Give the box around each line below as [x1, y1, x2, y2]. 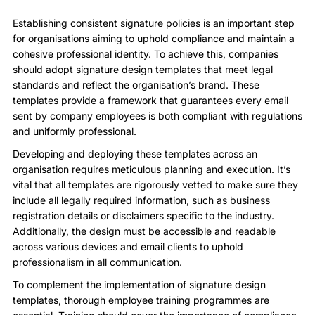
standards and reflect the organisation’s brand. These [13, 78, 259, 91]
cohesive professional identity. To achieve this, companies [13, 47, 278, 60]
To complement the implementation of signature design [13, 278, 266, 290]
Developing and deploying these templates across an [13, 147, 257, 160]
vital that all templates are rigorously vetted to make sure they [13, 178, 298, 191]
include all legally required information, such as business [13, 193, 270, 206]
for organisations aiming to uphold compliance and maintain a [13, 32, 295, 44]
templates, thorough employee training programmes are [13, 293, 269, 306]
